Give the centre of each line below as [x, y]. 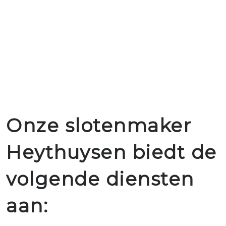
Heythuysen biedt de [111, 152]
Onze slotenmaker [99, 125]
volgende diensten [100, 179]
